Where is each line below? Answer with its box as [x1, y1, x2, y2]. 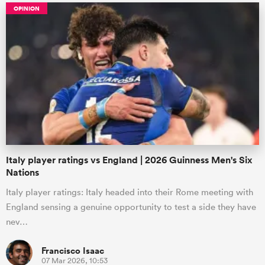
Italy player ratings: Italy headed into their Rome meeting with [6, 186, 253, 198]
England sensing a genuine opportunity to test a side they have [6, 201, 256, 212]
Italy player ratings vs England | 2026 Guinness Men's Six [6, 153, 253, 166]
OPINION [14, 4, 40, 13]
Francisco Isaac [41, 244, 104, 257]
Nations [6, 166, 39, 179]
